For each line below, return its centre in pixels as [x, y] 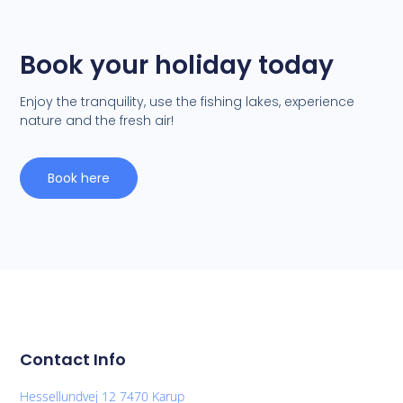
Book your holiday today [177, 66]
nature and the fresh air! [97, 121]
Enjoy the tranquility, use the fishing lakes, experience [188, 102]
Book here [79, 179]
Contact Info [73, 360]
